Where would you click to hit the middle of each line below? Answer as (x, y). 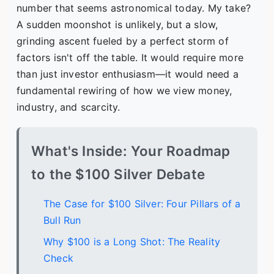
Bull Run (62, 220)
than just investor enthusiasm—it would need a (128, 74)
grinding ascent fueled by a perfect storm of (123, 41)
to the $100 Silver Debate (118, 174)
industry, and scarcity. (68, 107)
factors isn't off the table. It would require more (130, 57)
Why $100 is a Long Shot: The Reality (132, 242)
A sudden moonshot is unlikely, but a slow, (117, 24)
